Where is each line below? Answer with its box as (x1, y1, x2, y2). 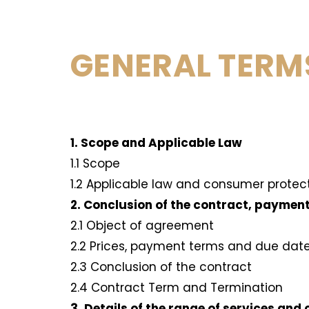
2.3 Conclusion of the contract (70, 259, 255, 276)
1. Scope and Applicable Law (70, 134, 242, 152)
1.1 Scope (70, 155, 123, 172)
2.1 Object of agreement (70, 217, 217, 235)
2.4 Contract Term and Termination (70, 279, 286, 297)
